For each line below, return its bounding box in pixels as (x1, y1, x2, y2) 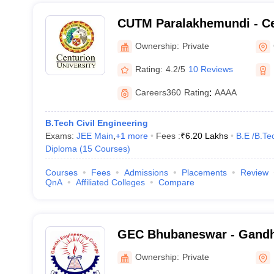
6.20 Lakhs (185, 131, 228, 141)
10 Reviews (188, 64, 233, 74)
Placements (181, 168, 227, 177)
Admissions (124, 168, 168, 177)
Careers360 (135, 87, 181, 97)
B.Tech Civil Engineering (45, 118, 148, 128)
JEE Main (76, 131, 113, 141)
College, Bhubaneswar (117, 243, 248, 257)
